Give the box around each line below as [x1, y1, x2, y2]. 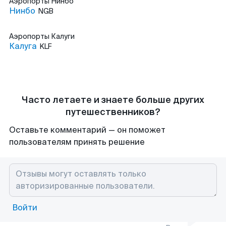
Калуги [51, 32, 75, 41]
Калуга [9, 41, 37, 51]
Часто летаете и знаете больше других [22, 94, 204, 106]
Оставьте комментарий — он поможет [9, 125, 165, 135]
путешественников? [66, 106, 160, 118]
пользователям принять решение [9, 137, 145, 147]
